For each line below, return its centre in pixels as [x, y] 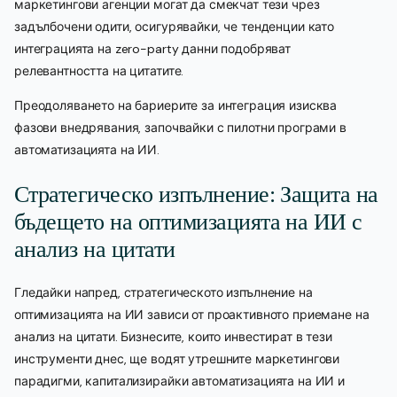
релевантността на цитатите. [99, 71]
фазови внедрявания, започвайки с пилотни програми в [180, 128]
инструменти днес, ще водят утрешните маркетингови [177, 359]
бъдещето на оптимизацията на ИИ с [188, 222]
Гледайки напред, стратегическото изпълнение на [163, 293]
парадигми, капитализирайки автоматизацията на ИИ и [179, 381]
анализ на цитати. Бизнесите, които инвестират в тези [173, 337]
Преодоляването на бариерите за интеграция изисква [176, 106]
